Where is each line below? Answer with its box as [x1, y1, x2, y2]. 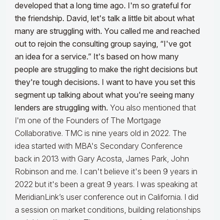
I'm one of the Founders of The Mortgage [15, 115, 161, 126]
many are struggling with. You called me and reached [15, 26, 200, 36]
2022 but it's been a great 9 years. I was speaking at [15, 179, 197, 190]
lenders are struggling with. [15, 103, 108, 113]
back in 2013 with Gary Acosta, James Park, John [15, 154, 189, 164]
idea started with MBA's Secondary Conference [15, 141, 183, 151]
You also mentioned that [108, 103, 196, 113]
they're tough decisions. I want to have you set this [15, 77, 195, 87]
